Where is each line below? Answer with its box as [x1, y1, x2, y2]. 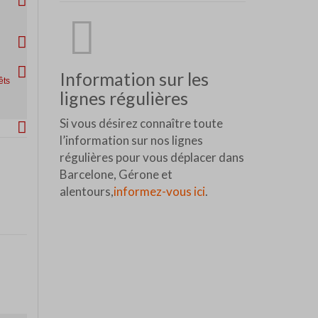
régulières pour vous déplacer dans [59, 149, 244, 165]
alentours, [59, 183, 114, 199]
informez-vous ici [113, 183, 205, 199]
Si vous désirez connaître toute [59, 115, 223, 131]
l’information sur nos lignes [59, 132, 203, 148]
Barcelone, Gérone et [59, 166, 172, 182]
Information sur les [59, 67, 209, 89]
